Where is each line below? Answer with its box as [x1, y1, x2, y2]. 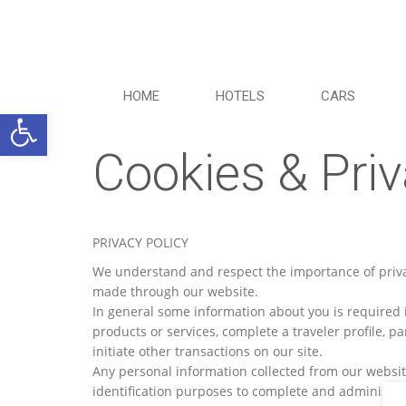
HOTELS [216, 88, 265, 104]
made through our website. [92, 283, 258, 300]
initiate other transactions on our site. [92, 343, 323, 360]
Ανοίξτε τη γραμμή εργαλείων [8, 97, 149, 136]
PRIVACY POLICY [92, 234, 188, 251]
